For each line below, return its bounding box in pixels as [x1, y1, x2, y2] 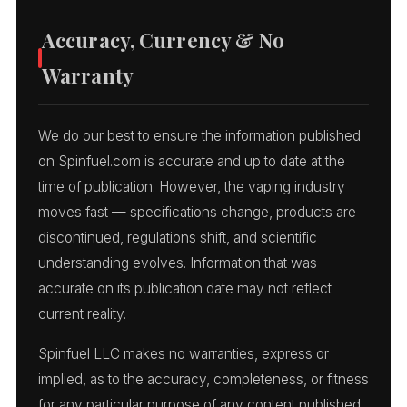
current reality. [38, 304, 126, 323]
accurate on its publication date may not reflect [38, 279, 332, 297]
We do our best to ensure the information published [38, 126, 361, 144]
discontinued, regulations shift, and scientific [38, 228, 317, 246]
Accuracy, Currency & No [42, 25, 285, 54]
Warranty [42, 61, 134, 89]
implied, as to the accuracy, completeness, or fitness [38, 370, 369, 388]
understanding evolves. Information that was [38, 253, 317, 272]
